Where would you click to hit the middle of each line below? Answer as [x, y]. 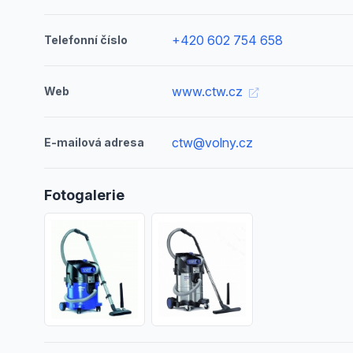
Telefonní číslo [86, 40]
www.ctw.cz [209, 91]
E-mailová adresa [94, 142]
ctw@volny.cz [213, 143]
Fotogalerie [84, 195]
